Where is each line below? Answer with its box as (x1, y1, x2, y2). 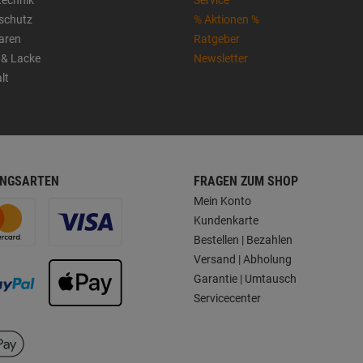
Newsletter (194, 51, 248, 65)
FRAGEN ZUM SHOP (194, 173, 298, 189)
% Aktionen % (194, 12, 259, 26)
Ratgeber (194, 32, 240, 45)
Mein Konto (194, 194, 251, 207)
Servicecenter (194, 291, 261, 305)
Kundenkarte (194, 213, 258, 227)
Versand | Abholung (194, 252, 292, 266)
